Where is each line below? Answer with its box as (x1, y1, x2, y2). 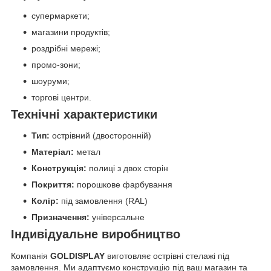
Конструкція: (31, 163, 87, 174)
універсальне (90, 212, 145, 223)
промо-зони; (31, 59, 80, 70)
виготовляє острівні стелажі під (105, 251, 229, 261)
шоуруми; (31, 76, 70, 86)
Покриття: (31, 180, 74, 190)
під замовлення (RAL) (59, 196, 148, 206)
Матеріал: (31, 147, 74, 157)
